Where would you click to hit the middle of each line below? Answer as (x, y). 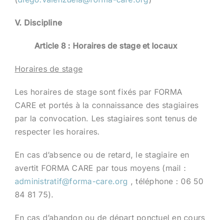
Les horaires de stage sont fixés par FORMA (98, 92)
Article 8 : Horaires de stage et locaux (106, 45)
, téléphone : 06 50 (166, 181)
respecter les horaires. (57, 131)
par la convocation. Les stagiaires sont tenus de (106, 118)
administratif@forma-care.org (71, 181)
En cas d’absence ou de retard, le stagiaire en (102, 154)
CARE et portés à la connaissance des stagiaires (107, 105)
